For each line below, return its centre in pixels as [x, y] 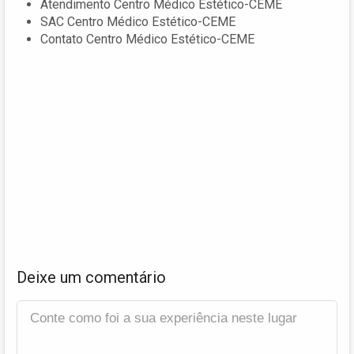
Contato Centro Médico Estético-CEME [147, 39]
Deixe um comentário [91, 277]
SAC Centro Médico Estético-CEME [138, 21]
